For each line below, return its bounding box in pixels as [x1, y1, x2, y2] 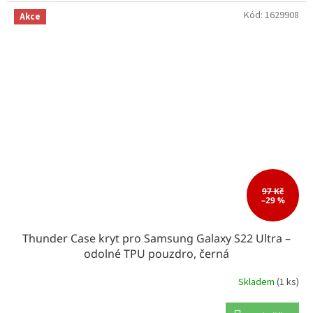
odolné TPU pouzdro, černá [84, 246, 229, 262]
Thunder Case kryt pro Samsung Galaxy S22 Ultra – [22, 231, 291, 247]
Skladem [238, 275, 277, 289]
